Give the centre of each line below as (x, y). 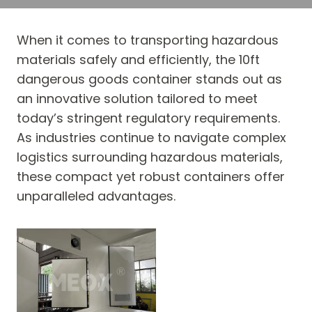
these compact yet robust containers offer (151, 177)
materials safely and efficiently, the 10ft (138, 60)
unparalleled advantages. (96, 196)
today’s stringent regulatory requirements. (148, 118)
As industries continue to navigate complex (151, 138)
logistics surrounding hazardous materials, (150, 157)
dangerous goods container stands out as (149, 79)
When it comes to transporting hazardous (148, 40)
